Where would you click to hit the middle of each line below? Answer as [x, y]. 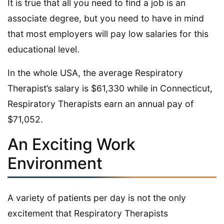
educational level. [43, 49]
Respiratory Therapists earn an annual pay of [100, 104]
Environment [55, 163]
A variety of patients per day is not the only [97, 198]
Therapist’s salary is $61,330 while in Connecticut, [110, 88]
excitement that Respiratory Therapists [88, 213]
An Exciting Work [71, 144]
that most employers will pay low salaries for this [108, 34]
